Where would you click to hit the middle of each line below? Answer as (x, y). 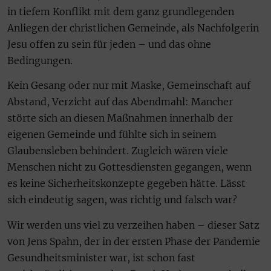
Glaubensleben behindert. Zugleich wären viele (118, 151)
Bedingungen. (40, 61)
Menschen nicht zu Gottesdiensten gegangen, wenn (129, 167)
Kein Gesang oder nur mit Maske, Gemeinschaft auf (129, 86)
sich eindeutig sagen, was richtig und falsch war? (122, 200)
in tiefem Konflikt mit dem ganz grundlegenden (121, 12)
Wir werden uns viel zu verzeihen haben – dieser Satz (133, 225)
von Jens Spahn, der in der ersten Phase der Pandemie (134, 241)
